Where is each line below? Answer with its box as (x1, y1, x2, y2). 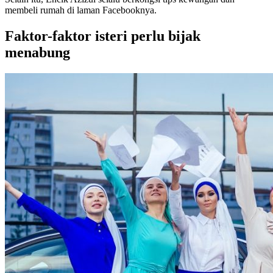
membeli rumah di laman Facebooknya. (5, 4, 157, 15)
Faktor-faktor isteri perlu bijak (5, 27, 200, 44)
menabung (5, 44, 70, 60)
